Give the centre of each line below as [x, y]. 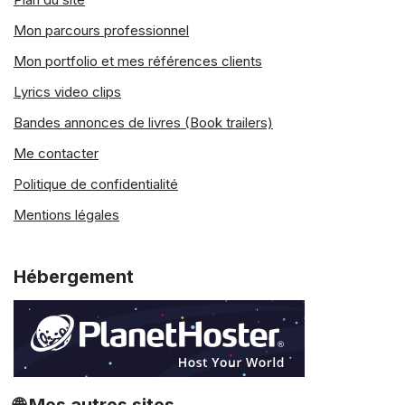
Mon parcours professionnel [101, 30]
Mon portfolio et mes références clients [138, 61]
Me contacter [56, 153]
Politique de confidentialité [96, 184]
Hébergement [74, 277]
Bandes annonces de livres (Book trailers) [143, 122]
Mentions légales [66, 215]
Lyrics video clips [67, 92]
